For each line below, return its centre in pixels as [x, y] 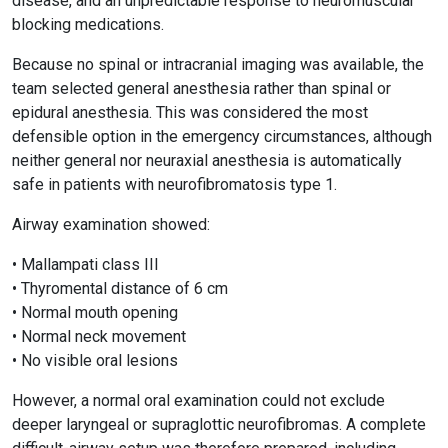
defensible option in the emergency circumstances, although [222, 136]
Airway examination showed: [111, 224]
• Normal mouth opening [95, 312]
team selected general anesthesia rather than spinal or [201, 88]
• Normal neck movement [99, 336]
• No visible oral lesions [95, 360]
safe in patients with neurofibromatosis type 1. [174, 184]
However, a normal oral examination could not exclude [198, 400]
